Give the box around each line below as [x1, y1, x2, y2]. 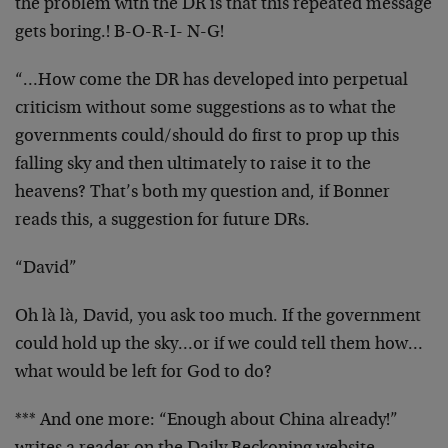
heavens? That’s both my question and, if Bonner [15, 184, 390, 202]
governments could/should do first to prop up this [15, 128, 399, 146]
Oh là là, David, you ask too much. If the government [15, 308, 421, 326]
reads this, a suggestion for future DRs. [15, 212, 310, 230]
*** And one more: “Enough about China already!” [15, 412, 398, 430]
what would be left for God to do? [15, 364, 272, 382]
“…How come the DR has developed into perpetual [15, 72, 408, 90]
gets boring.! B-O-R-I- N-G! [15, 24, 224, 42]
